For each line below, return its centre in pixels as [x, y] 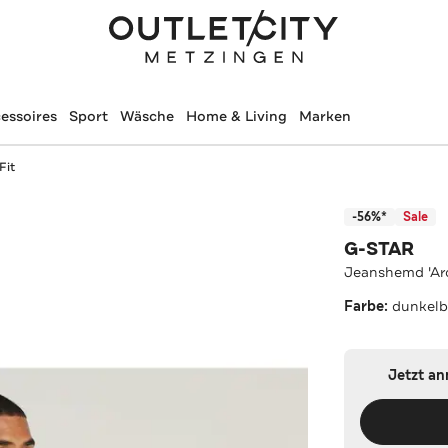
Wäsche [146, 116]
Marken [324, 116]
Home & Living [236, 116]
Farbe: [368, 306]
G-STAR [379, 248]
